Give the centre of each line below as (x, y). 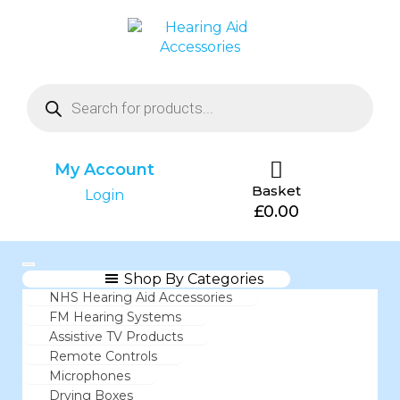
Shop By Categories (194, 279)
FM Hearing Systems (115, 317)
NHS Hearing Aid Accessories (141, 297)
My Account (104, 170)
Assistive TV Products (116, 337)
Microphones (90, 376)
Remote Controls (103, 356)
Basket (277, 191)
